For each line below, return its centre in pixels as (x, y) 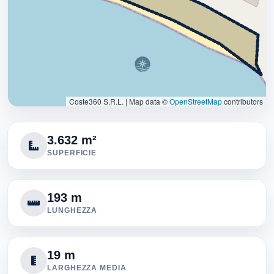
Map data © (148, 101)
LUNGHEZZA (72, 210)
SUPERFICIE (72, 153)
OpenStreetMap (196, 101)
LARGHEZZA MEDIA (87, 268)
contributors (243, 101)
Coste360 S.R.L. (97, 101)
